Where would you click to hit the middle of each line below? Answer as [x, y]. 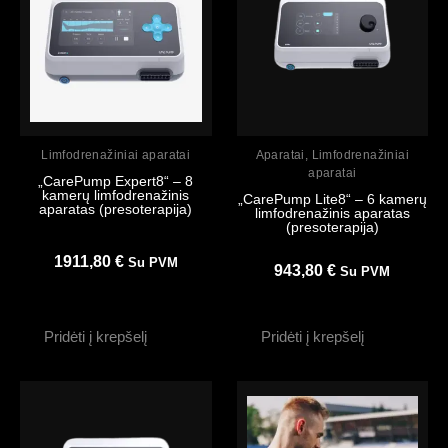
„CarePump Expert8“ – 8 [116, 181]
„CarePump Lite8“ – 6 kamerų [332, 199]
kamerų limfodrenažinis [116, 195]
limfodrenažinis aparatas [332, 213]
